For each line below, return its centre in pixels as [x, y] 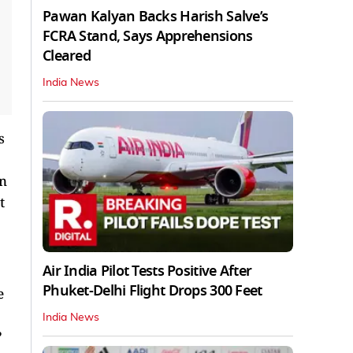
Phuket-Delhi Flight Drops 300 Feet [152, 290]
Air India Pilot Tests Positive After [147, 271]
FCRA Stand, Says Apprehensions [148, 36]
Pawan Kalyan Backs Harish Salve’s [156, 16]
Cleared [67, 56]
